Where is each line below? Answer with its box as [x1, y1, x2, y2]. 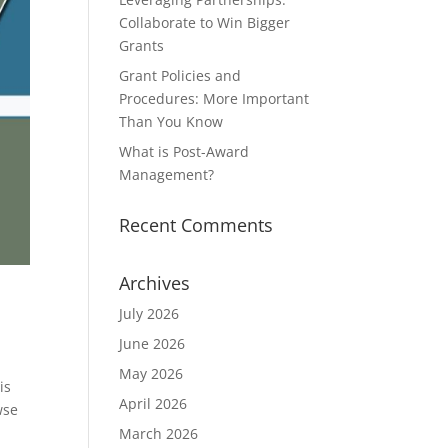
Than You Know [119, 112, 224, 131]
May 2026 [119, 364, 184, 383]
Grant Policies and [119, 66, 242, 85]
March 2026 [119, 424, 199, 443]
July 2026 [119, 304, 180, 323]
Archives [119, 271, 191, 295]
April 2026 [119, 394, 188, 413]
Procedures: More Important [119, 89, 310, 108]
